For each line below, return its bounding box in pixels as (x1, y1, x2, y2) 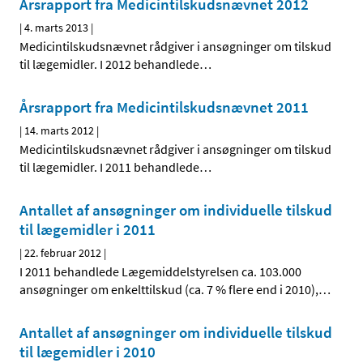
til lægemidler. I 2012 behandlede (19, 56, 199, 73)
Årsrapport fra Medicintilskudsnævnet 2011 (19, 97, 309, 117)
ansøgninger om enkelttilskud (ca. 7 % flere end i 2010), (19, 281, 318, 298)
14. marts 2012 (24, 123, 94, 139)
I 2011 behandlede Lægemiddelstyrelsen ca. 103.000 (19, 263, 301, 280)
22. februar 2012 (24, 246, 101, 261)
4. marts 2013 (24, 20, 88, 36)
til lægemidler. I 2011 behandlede (19, 159, 199, 176)
